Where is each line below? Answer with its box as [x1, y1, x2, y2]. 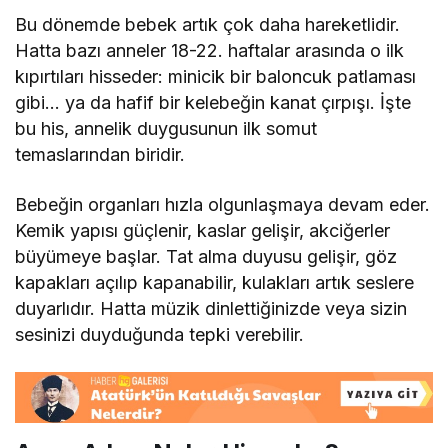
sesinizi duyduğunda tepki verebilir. [15, 323, 305, 345]
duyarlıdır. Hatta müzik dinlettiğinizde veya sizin [15, 297, 408, 319]
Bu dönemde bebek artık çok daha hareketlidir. [15, 13, 401, 35]
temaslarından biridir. [15, 143, 186, 165]
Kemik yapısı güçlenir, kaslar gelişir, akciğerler [15, 219, 391, 241]
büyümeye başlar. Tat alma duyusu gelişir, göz [15, 245, 398, 267]
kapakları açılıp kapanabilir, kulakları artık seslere [15, 271, 415, 293]
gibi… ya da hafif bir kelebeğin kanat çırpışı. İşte [15, 91, 412, 113]
